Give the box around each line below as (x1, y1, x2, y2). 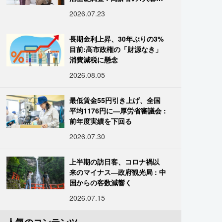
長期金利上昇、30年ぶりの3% (69, 34, 164, 44)
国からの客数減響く (69, 177, 132, 187)
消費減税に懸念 (69, 55, 118, 64)
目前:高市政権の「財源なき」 (69, 44, 163, 54)
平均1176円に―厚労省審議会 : (69, 106, 166, 115)
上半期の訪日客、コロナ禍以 (69, 157, 160, 166)
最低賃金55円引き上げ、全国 (69, 95, 161, 105)
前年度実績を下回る (69, 116, 132, 126)
